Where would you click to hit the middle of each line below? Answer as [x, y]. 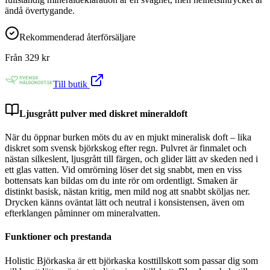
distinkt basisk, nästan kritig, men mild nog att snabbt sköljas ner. [127, 192]
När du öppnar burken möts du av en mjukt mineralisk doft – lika [128, 137]
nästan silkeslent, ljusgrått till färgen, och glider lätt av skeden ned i [131, 159]
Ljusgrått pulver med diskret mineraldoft [103, 113]
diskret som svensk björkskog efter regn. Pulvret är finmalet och [126, 148]
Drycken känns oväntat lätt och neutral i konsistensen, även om [124, 202]
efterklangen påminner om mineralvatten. [83, 213]
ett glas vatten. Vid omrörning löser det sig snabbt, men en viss [123, 170]
